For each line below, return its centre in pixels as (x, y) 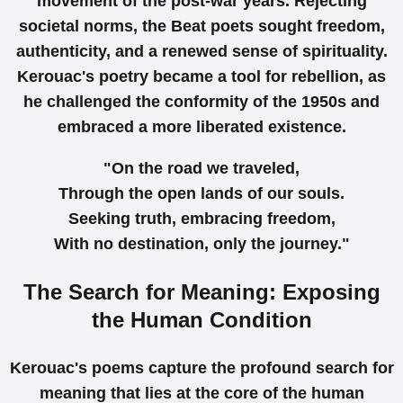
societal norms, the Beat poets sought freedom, (201, 27)
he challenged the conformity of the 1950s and (201, 102)
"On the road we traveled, (201, 169)
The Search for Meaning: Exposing (201, 292)
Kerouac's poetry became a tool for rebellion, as (201, 77)
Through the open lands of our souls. (201, 194)
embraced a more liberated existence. (201, 127)
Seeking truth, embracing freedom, (201, 219)
